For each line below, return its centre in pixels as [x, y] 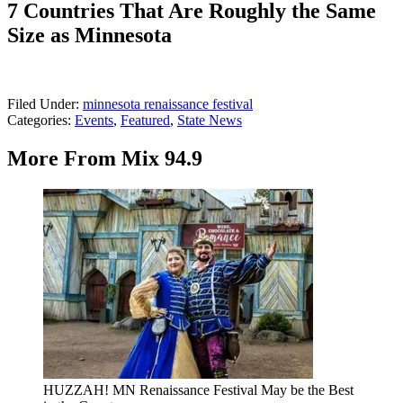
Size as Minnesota [90, 35]
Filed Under [41, 103]
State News [210, 120]
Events [94, 120]
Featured [145, 120]
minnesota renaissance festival [168, 103]
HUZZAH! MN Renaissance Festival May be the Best [198, 390]
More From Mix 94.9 [105, 158]
